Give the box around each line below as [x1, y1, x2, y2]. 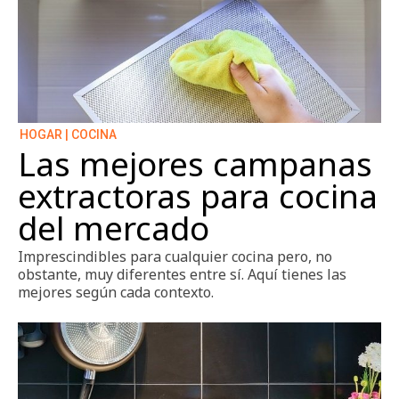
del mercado [18, 206, 209, 251]
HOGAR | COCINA [20, 127, 117, 142]
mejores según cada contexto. [18, 282, 214, 303]
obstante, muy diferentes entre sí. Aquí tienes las [18, 265, 346, 285]
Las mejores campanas [18, 142, 372, 187]
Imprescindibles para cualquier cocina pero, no [18, 247, 332, 267]
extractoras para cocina [18, 174, 378, 219]
